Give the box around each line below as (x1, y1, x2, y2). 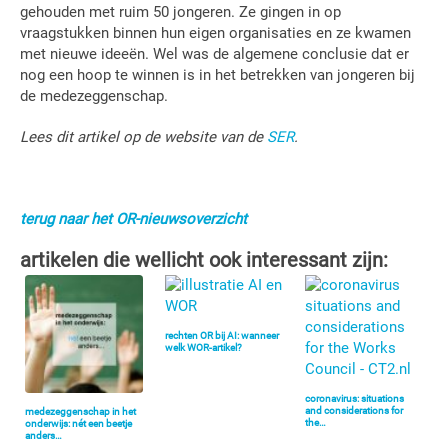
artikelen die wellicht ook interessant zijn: (20, 248, 388, 273)
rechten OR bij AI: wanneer (165, 329, 280, 341)
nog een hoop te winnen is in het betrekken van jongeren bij (20, 66, 415, 85)
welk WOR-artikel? (165, 341, 243, 353)
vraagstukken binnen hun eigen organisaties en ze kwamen (20, 24, 411, 43)
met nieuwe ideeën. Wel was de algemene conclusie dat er (20, 45, 409, 64)
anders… (25, 429, 62, 441)
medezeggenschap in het (25, 405, 136, 417)
